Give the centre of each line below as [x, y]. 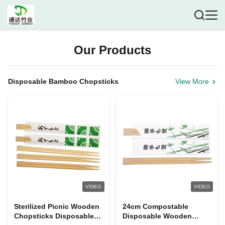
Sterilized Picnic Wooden [57, 206]
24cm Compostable [155, 206]
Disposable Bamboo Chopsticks [63, 81]
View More [192, 81]
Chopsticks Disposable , [56, 216]
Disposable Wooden [157, 216]
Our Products [113, 50]
